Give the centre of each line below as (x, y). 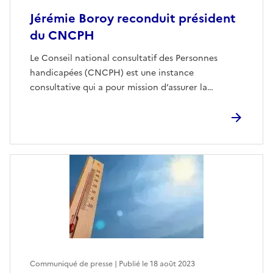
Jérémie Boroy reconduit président (133, 19)
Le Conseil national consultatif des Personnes (124, 58)
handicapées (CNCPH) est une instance (112, 73)
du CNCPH (62, 36)
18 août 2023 (172, 264)
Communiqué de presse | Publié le (90, 264)
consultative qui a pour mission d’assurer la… (122, 88)
